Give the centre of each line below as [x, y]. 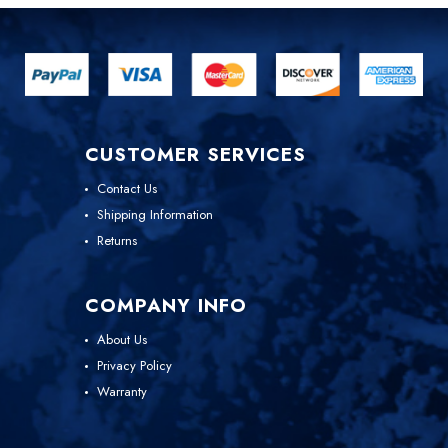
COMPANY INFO [166, 306]
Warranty [122, 392]
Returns [117, 241]
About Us [122, 340]
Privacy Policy [134, 366]
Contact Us [127, 189]
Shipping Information [155, 215]
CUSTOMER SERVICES [195, 155]
